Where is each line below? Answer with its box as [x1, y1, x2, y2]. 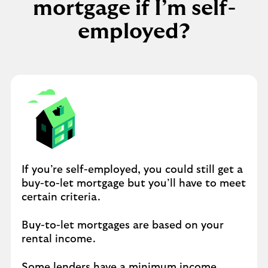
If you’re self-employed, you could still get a [22, 165, 243, 175]
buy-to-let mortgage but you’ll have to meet [22, 178, 246, 189]
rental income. [22, 234, 99, 245]
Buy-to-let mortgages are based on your [22, 220, 224, 231]
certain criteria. [22, 192, 100, 203]
